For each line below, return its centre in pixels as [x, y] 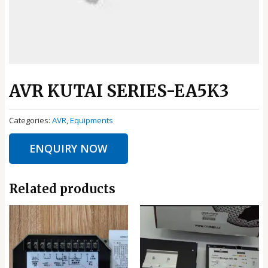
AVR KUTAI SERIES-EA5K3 [119, 91]
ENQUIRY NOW [69, 149]
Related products [63, 189]
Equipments [92, 120]
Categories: [31, 120]
